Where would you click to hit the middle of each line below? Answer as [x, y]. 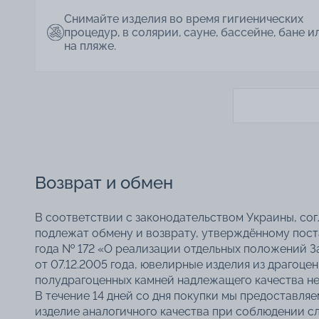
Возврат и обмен [104, 182]
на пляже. [90, 46]
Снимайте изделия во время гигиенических [184, 19]
